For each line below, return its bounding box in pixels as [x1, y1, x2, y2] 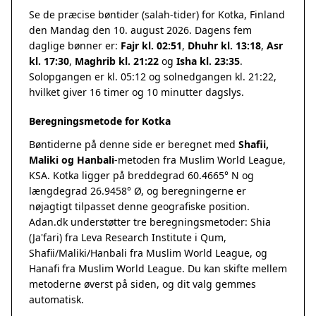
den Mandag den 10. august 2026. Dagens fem [29, 23, 252, 37]
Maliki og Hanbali [29, 153, 114, 166]
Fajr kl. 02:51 [121, 39, 182, 52]
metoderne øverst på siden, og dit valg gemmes [29, 277, 256, 291]
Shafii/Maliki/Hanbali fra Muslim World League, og [29, 246, 267, 260]
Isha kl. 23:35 [176, 54, 240, 68]
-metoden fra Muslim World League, [114, 153, 286, 166]
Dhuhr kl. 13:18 [188, 39, 261, 52]
